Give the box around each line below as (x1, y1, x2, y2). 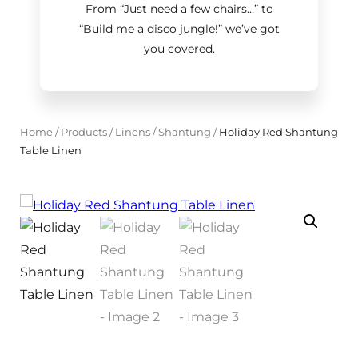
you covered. (143, 42, 215, 56)
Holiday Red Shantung (217, 125, 338, 138)
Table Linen (20, 144, 82, 157)
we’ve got (221, 22, 280, 36)
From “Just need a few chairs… (85, 2, 254, 16)
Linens (115, 125, 150, 138)
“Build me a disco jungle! (78, 22, 218, 36)
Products (61, 125, 107, 138)
